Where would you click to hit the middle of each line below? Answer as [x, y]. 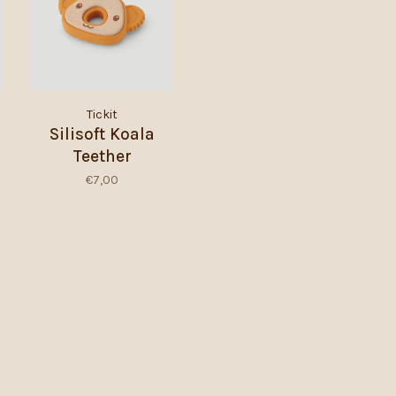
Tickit [102, 114]
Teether [102, 156]
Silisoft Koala [102, 134]
